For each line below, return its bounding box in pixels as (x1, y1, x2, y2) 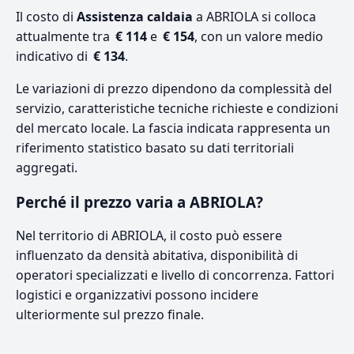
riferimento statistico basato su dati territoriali (16, 138, 294, 156)
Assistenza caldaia (77, 7, 193, 25)
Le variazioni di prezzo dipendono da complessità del (16, 79, 332, 97)
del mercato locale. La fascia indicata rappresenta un (16, 119, 330, 137)
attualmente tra (16, 27, 113, 45)
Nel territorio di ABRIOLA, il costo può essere (16, 226, 282, 244)
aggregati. (16, 158, 77, 176)
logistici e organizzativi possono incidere (16, 285, 258, 303)
